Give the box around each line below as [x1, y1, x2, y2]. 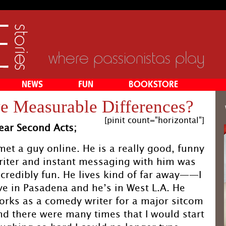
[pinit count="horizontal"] [104, 116, 204, 125]
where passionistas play [48, 49, 205, 67]
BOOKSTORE [129, 80, 178, 89]
